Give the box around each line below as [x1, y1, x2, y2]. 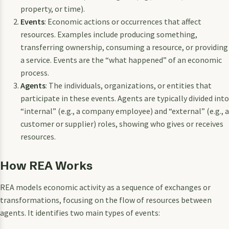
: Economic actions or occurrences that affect [44, 16, 201, 27]
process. [20, 67, 49, 78]
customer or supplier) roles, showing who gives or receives [20, 118, 223, 129]
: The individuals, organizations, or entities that [45, 80, 212, 90]
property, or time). [20, 3, 85, 14]
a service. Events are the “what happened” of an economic [20, 54, 222, 65]
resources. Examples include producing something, [20, 29, 197, 39]
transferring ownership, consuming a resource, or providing [20, 41, 228, 52]
